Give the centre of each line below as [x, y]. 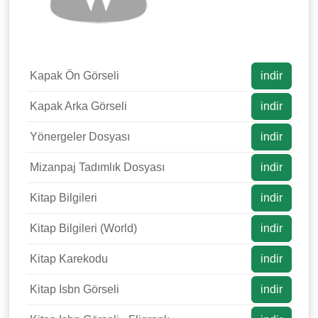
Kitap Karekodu [69, 258]
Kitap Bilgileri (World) [83, 228]
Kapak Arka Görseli [78, 106]
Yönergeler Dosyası [80, 136]
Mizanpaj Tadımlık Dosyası [97, 167]
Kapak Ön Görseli [75, 75]
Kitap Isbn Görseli [75, 289]
